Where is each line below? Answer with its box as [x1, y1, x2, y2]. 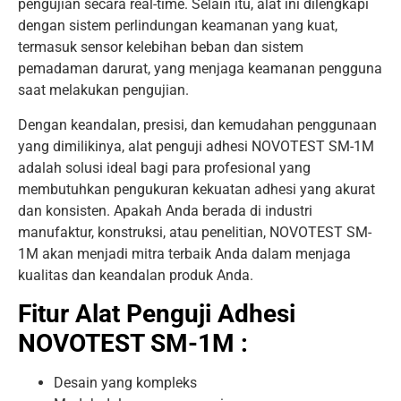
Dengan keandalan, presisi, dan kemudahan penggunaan [18, 115, 377, 133]
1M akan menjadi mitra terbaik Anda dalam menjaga [18, 244, 351, 262]
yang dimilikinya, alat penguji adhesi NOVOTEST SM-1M [18, 137, 374, 155]
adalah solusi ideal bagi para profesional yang [18, 158, 311, 176]
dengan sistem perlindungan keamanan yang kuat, [18, 17, 337, 35]
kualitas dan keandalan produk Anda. [18, 266, 253, 284]
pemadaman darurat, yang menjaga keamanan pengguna [18, 60, 382, 78]
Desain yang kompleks [54, 373, 197, 391]
